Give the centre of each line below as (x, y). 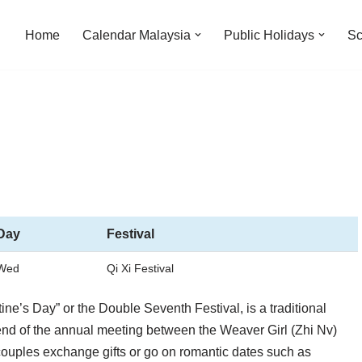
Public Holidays (269, 35)
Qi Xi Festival (140, 268)
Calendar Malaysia (137, 35)
